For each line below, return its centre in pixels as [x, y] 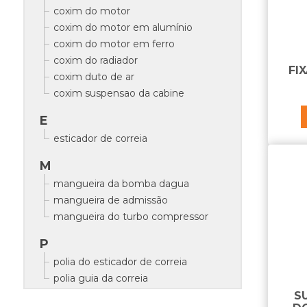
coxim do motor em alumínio [123, 27]
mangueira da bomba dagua [121, 184]
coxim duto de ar [94, 77]
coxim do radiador [95, 60]
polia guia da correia [100, 278]
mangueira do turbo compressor [131, 217]
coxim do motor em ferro [114, 44]
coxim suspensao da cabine [119, 93]
